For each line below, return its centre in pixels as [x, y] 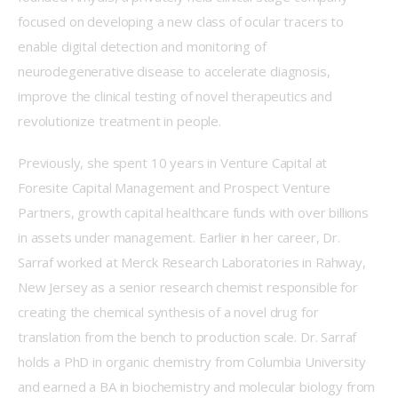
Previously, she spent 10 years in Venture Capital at [175, 163]
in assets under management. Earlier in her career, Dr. [181, 238]
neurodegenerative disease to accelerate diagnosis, [176, 71]
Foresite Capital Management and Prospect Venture [176, 188]
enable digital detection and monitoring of [144, 46]
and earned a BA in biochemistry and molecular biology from [199, 387]
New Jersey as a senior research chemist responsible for [190, 287]
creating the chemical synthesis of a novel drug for [170, 312]
